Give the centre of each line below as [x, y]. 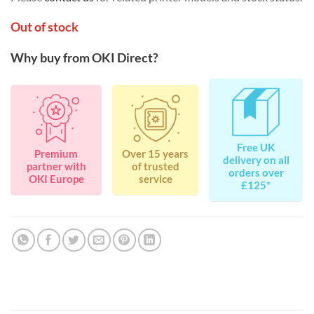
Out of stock [45, 27]
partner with [56, 166]
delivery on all [256, 160]
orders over [256, 172]
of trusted [155, 166]
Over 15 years [156, 153]
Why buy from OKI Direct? [84, 57]
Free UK [256, 147]
